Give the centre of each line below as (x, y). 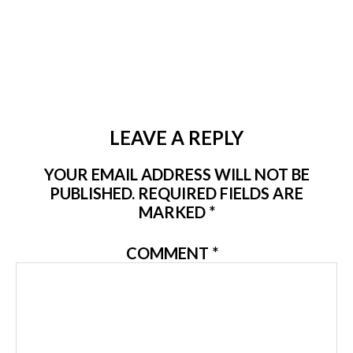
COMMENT (169, 253)
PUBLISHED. (92, 193)
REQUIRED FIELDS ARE (221, 193)
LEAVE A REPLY (176, 137)
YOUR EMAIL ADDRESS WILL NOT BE (176, 174)
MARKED (173, 212)
